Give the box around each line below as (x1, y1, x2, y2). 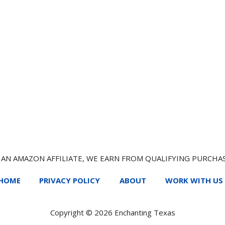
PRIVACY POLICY (39, 175, 100, 185)
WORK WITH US (165, 175, 223, 185)
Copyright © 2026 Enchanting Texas (50, 207, 175, 218)
